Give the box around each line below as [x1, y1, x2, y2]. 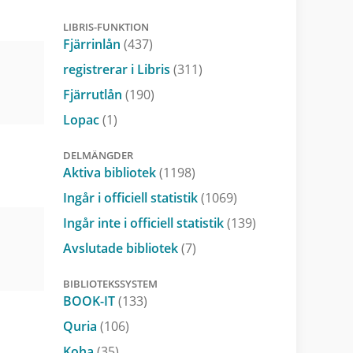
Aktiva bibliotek [62, 163, 159, 181]
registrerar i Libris [62, 60, 173, 78]
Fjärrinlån [62, 35, 124, 53]
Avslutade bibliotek [62, 239, 181, 257]
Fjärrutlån [62, 85, 125, 103]
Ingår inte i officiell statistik [62, 214, 227, 232]
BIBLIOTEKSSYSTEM [62, 276, 158, 291]
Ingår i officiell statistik [62, 188, 201, 206]
